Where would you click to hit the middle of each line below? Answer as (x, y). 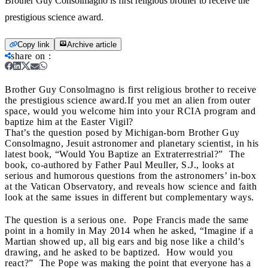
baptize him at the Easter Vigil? (72, 121)
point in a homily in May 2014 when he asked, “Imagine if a (129, 230)
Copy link (33, 44)
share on (28, 56)
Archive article (92, 44)
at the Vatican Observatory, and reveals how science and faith (131, 186)
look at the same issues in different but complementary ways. (130, 197)
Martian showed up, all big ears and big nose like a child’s (124, 241)
